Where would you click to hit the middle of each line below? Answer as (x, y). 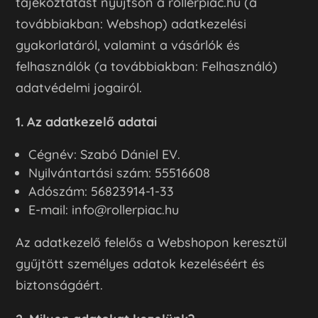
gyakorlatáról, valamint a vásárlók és (128, 45)
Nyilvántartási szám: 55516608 (120, 172)
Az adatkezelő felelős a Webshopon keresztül (152, 242)
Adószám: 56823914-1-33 (102, 191)
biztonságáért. (60, 285)
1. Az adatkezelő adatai (87, 121)
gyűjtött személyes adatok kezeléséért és (141, 263)
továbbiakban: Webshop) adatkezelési (131, 23)
